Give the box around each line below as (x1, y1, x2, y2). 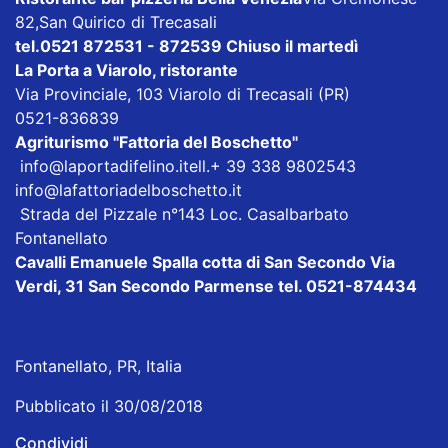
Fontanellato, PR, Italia (15, 355, 182, 376)
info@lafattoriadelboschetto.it (15, 179, 242, 200)
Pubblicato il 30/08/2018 (15, 395, 203, 416)
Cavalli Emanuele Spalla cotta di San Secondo (15, 251, 366, 272)
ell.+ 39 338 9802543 (189, 155, 356, 176)
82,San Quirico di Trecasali (15, 11, 217, 32)
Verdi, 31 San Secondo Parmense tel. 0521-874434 (15, 275, 417, 296)
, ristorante (152, 59, 238, 80)
